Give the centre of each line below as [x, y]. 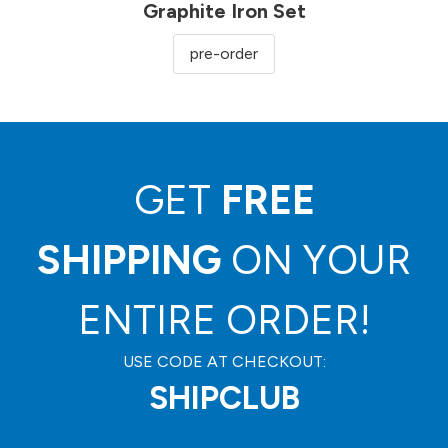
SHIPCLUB [224, 398]
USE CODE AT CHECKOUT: [224, 362]
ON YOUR [316, 260]
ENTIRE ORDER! [224, 320]
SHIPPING [129, 260]
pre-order [224, 54]
